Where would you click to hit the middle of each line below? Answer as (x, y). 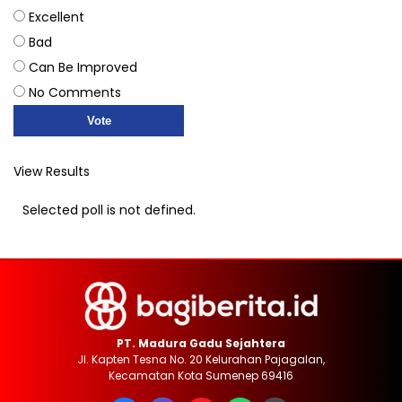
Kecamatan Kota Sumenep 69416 (201, 376)
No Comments (75, 93)
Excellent (57, 17)
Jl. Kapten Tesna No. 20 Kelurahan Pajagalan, (201, 360)
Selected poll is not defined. (109, 210)
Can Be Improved (83, 68)
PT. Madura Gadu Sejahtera (201, 344)
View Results (52, 172)
